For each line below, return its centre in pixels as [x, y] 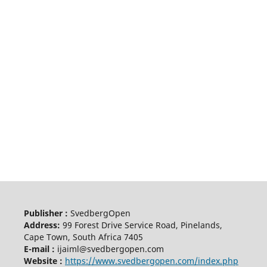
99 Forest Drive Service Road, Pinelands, [141, 225]
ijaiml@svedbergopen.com [110, 249]
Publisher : [46, 213]
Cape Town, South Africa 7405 [83, 237]
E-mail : [39, 249]
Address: [42, 225]
